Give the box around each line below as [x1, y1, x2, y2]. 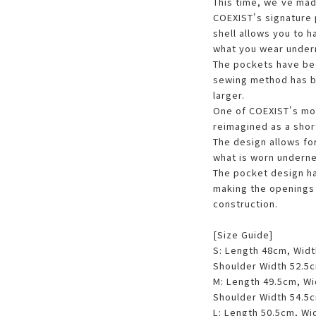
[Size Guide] [212, 228, 273, 241]
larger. [212, 88, 245, 102]
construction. [212, 197, 278, 210]
